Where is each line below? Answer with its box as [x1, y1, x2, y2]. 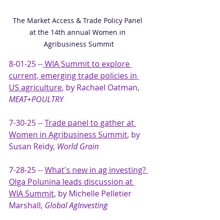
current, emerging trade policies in [9, 70, 139, 81]
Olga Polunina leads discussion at [9, 176, 135, 187]
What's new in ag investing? [45, 164, 148, 175]
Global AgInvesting [45, 199, 108, 211]
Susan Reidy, [9, 140, 57, 152]
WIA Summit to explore [45, 58, 132, 69]
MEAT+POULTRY [9, 93, 63, 105]
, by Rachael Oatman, [62, 82, 141, 93]
